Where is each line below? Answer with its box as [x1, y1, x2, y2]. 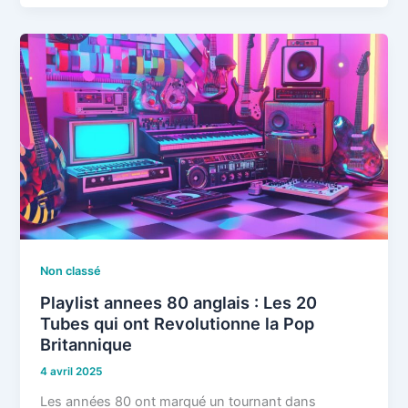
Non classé [40, 263, 102, 278]
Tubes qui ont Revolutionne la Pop [40, 312, 315, 333]
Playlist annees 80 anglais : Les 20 [40, 291, 318, 312]
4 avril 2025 [40, 365, 103, 379]
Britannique [40, 333, 133, 354]
